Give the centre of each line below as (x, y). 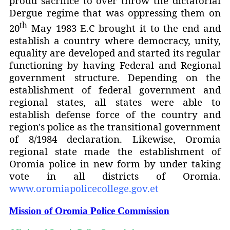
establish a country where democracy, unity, (115, 41)
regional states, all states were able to (115, 102)
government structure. (69, 78)
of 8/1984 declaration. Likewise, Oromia (115, 139)
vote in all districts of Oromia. (115, 176)
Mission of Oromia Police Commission (89, 211)
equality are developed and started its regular (115, 53)
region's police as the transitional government (115, 127)
